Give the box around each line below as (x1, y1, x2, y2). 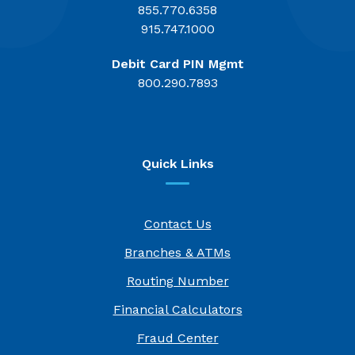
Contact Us (143, 216, 212, 231)
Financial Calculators (113, 301, 242, 317)
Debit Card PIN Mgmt (111, 55, 244, 71)
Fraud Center (136, 330, 219, 345)
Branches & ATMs (124, 244, 231, 260)
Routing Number (126, 273, 229, 288)
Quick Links (141, 155, 214, 171)
